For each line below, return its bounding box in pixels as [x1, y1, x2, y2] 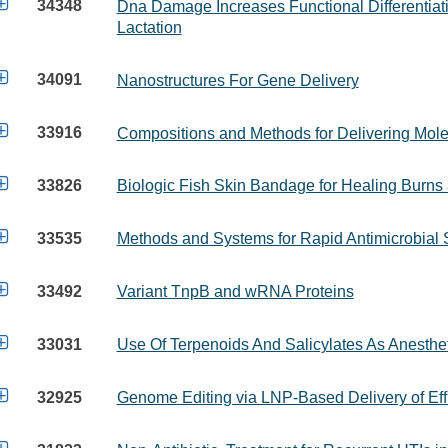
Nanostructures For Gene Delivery [116, 71, 359, 89]
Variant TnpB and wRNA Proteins [116, 283, 354, 301]
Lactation [116, 18, 182, 36]
